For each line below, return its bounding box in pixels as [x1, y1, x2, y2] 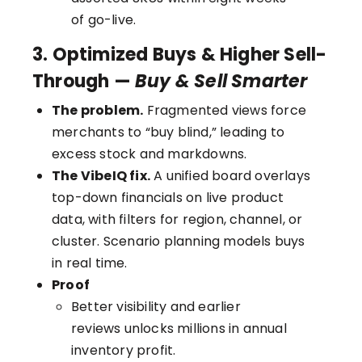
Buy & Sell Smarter [135, 68, 308, 94]
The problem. [52, 101, 144, 120]
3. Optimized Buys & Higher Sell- [32, 41, 327, 67]
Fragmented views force [143, 101, 307, 120]
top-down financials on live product [52, 188, 284, 208]
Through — [32, 68, 135, 94]
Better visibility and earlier [71, 297, 241, 317]
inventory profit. [71, 341, 176, 360]
